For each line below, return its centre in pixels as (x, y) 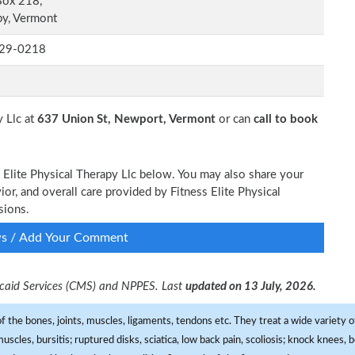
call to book (286, 119)
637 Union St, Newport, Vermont (126, 119)
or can (235, 119)
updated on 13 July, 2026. (251, 286)
